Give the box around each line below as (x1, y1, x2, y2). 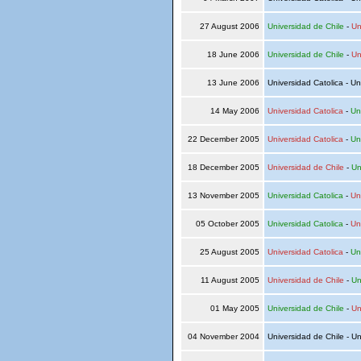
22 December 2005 (185, 135, 262, 143)
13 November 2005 (185, 191, 262, 200)
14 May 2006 (207, 106, 262, 115)
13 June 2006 (204, 78, 262, 87)
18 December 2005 (185, 163, 262, 172)
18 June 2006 (204, 50, 262, 59)
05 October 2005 (193, 219, 262, 228)
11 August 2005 (197, 276, 262, 284)
